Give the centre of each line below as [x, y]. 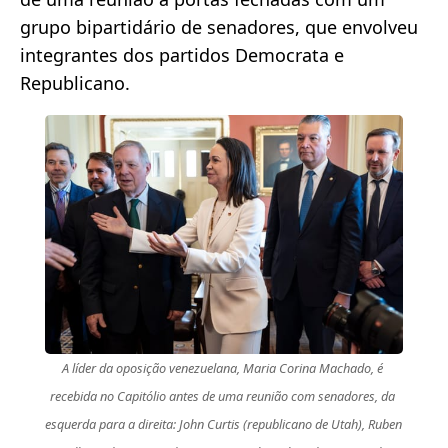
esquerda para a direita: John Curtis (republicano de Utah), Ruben [223, 424]
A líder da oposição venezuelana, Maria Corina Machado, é [222, 368]
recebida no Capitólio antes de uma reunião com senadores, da [222, 396]
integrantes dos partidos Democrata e [182, 55]
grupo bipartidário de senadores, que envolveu [219, 27]
